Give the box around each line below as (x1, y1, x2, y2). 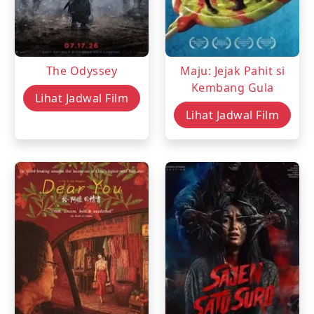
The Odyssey (46, 62, 118, 78)
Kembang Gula (191, 79, 274, 95)
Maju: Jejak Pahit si (179, 62, 285, 78)
